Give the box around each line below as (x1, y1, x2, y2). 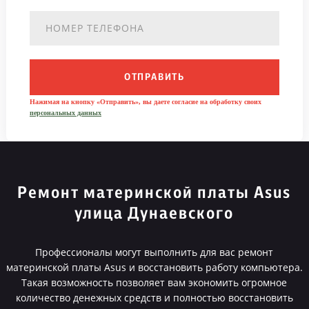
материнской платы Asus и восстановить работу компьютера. (6, 261, 303, 274)
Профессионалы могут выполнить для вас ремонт (35, 246, 274, 259)
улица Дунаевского (74, 206, 235, 222)
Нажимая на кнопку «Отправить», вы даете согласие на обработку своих (29, 98, 261, 106)
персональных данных (29, 109, 101, 117)
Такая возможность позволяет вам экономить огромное (21, 276, 288, 289)
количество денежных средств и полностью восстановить (15, 291, 293, 304)
